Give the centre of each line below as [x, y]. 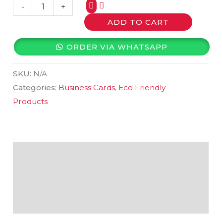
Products [30, 102]
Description [40, 154]
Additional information [65, 178]
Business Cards [87, 88]
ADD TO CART [138, 22]
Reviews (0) [39, 201]
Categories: [36, 88]
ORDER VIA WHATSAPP [117, 47]
